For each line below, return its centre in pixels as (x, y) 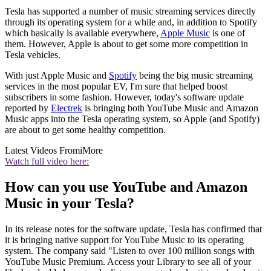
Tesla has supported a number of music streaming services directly (130, 11)
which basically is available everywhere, (83, 33)
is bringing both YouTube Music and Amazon (170, 108)
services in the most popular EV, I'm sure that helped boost (116, 87)
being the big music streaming (195, 76)
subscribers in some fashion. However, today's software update (124, 97)
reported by (28, 108)
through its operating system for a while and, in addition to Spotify (131, 22)
